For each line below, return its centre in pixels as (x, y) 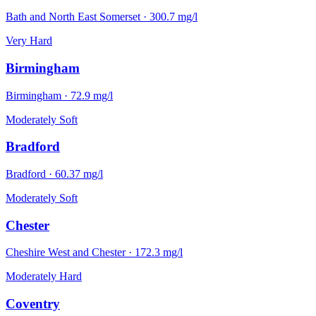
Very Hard (29, 41)
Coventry (33, 304)
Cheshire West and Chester (66, 253)
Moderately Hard (44, 276)
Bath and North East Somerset (73, 17)
